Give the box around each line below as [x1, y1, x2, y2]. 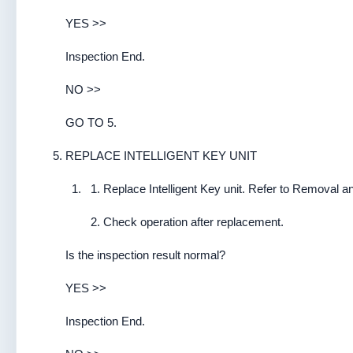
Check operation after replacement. [103, 215, 284, 229]
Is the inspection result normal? [65, 248, 225, 262]
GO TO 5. [65, 116, 117, 129]
